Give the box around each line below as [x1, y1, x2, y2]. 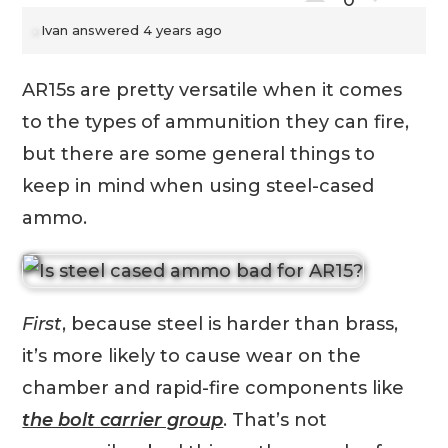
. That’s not [223, 409, 328, 432]
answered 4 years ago [68, 22, 223, 39]
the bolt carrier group [22, 409, 224, 432]
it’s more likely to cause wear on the [22, 345, 362, 368]
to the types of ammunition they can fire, [22, 111, 410, 134]
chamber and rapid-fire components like [22, 377, 405, 400]
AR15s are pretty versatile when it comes [22, 79, 403, 102]
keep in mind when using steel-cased [22, 175, 375, 198]
